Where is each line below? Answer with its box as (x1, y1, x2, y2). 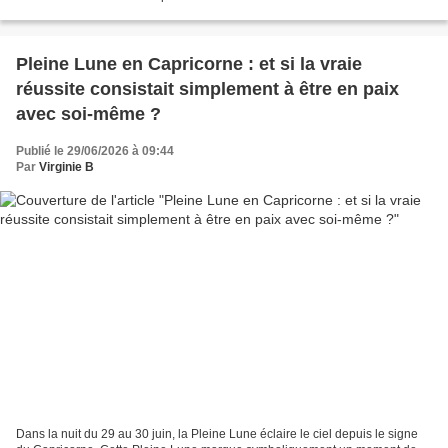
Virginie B (39, 159, 94, 174)
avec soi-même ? (16, 103, 161, 124)
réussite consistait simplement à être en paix (16, 78, 399, 99)
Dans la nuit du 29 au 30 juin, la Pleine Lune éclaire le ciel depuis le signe (16, 427, 418, 442)
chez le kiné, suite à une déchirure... (16, 4, 211, 19)
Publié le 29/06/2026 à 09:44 (16, 143, 174, 158)
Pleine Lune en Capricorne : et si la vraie (16, 53, 362, 74)
